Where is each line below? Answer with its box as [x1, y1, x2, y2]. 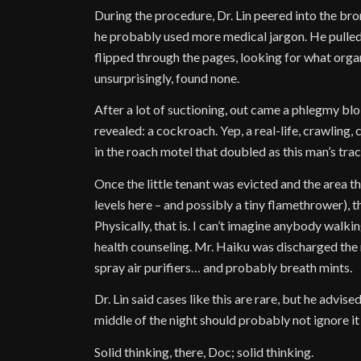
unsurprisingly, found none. [94, 69, 240, 85]
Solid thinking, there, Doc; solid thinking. [94, 343, 314, 359]
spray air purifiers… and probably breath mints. [94, 259, 353, 275]
